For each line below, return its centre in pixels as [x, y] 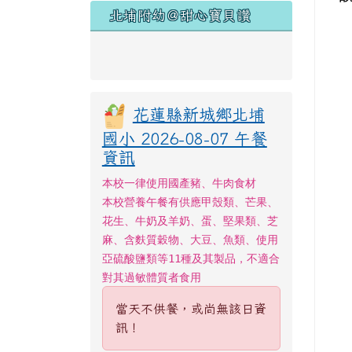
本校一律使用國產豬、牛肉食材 [179, 183]
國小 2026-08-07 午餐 [184, 138]
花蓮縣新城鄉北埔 [198, 114]
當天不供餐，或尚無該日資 [191, 309]
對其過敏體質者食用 [151, 277]
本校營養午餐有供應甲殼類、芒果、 [190, 202]
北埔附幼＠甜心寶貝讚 [180, 15]
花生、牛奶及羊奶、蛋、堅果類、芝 [190, 221]
